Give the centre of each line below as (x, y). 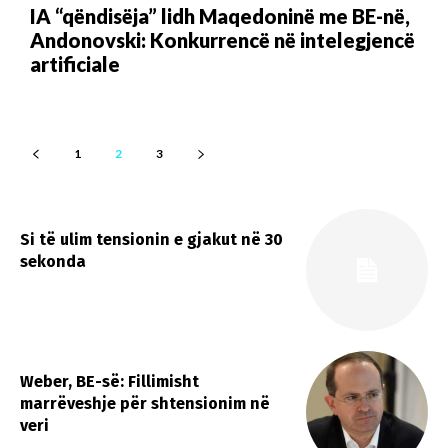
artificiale (75, 63)
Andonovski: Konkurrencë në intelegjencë (222, 39)
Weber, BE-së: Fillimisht (109, 381)
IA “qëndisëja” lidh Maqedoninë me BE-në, (220, 15)
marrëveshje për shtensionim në (145, 403)
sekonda (53, 261)
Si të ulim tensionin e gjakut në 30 (151, 239)
